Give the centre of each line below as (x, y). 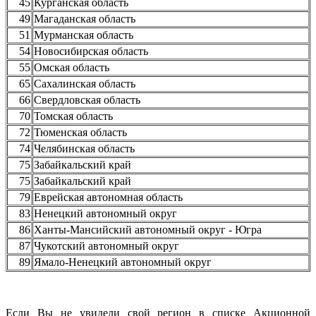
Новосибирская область (91, 51)
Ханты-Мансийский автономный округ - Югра (148, 229)
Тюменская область (80, 132)
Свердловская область (87, 99)
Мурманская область (84, 35)
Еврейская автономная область (108, 197)
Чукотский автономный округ (107, 245)
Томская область (73, 116)
